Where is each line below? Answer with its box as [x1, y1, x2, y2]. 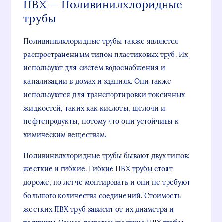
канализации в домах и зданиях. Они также [23, 76, 171, 86]
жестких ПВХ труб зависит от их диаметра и [23, 204, 174, 214]
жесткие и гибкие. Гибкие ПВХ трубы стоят [23, 164, 173, 173]
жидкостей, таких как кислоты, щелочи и [23, 103, 166, 112]
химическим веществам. [23, 130, 107, 139]
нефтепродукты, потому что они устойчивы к [23, 116, 179, 126]
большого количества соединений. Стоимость [23, 191, 181, 200]
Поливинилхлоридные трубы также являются [23, 36, 179, 46]
